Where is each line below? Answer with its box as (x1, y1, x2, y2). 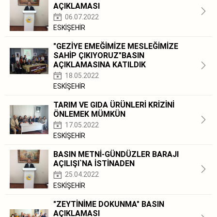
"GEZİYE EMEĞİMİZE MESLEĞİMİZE (53, 41, 178, 51)
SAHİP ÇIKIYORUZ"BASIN (53, 50, 144, 60)
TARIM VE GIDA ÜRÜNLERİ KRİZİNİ (53, 100, 174, 110)
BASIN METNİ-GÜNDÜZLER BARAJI (53, 150, 179, 159)
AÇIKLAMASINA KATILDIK (53, 60, 146, 69)
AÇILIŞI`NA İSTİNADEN (53, 159, 135, 169)
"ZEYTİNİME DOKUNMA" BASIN (53, 199, 164, 209)
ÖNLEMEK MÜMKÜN (53, 109, 125, 119)
